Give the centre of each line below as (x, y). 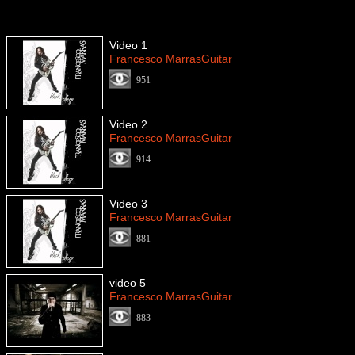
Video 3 (128, 204)
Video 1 (128, 45)
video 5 (128, 283)
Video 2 (128, 124)
